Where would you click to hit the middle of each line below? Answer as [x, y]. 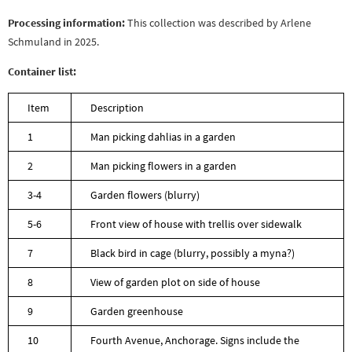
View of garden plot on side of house [175, 282]
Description [117, 107]
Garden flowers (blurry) [145, 194]
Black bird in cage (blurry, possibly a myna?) [192, 253]
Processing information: [66, 22]
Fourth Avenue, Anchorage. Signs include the [195, 340]
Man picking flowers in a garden [163, 165]
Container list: [42, 72]
